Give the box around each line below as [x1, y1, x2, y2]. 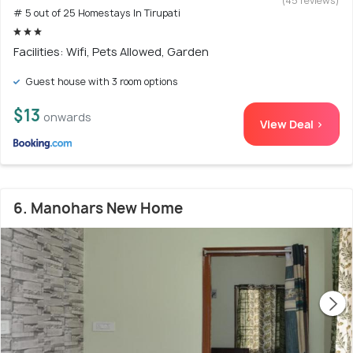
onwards [43, 110, 91, 125]
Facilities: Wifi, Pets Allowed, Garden [13, 44, 209, 60]
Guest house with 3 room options [23, 75, 178, 89]
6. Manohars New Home [13, 199, 183, 219]
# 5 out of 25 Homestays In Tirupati [13, 6, 180, 20]
